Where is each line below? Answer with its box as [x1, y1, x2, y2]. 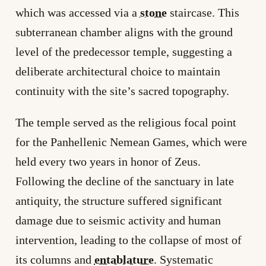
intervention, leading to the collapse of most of [15, 233, 242, 246]
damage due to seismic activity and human [15, 213, 221, 227]
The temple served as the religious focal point [15, 115, 236, 129]
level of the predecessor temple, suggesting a [15, 45, 232, 58]
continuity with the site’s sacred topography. [15, 84, 229, 97]
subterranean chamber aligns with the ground [15, 25, 233, 39]
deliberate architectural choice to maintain [15, 64, 220, 78]
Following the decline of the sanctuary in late [15, 174, 234, 188]
